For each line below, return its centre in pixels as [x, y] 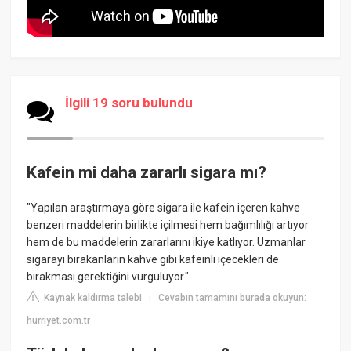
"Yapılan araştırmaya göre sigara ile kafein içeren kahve [164, 208]
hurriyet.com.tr [59, 321]
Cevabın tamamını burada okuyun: [233, 298]
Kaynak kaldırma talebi [92, 298]
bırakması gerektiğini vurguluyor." [108, 277]
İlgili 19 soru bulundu [129, 102]
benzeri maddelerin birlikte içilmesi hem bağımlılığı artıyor [168, 225]
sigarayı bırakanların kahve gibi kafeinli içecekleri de [153, 260]
